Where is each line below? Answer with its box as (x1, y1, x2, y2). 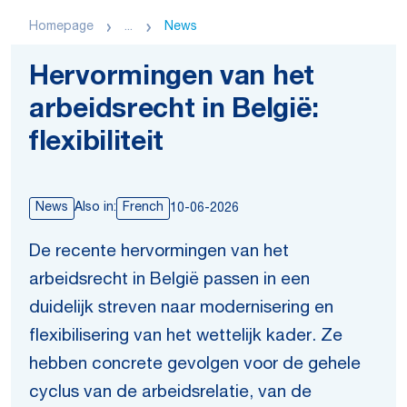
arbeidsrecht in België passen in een (29, 272, 310, 289)
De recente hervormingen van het (29, 243, 289, 261)
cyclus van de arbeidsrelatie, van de (29, 384, 312, 402)
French (123, 202, 164, 214)
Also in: (74, 202, 116, 214)
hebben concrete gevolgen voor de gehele (29, 356, 361, 373)
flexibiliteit (29, 131, 164, 158)
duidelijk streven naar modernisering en (29, 300, 333, 317)
